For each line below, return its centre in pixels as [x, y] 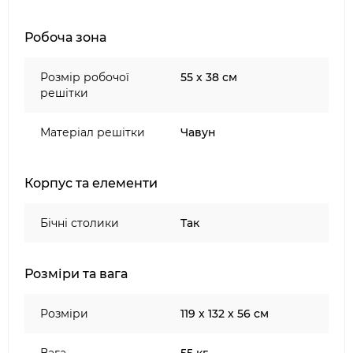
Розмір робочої [85, 77]
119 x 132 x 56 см [225, 314]
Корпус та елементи [91, 183]
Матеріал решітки [93, 132]
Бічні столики [80, 223]
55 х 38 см [209, 77]
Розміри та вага [76, 274]
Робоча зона [65, 37]
